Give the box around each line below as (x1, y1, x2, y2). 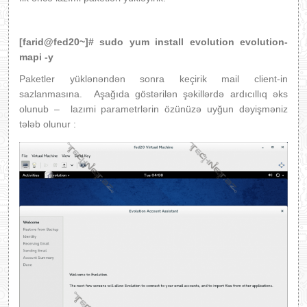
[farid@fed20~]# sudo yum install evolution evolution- (19, 36, 288, 47)
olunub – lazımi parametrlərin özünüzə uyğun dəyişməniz (19, 103, 288, 114)
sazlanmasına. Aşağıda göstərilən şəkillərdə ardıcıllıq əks (19, 88, 288, 99)
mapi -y (19, 51, 53, 62)
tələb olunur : (19, 119, 76, 130)
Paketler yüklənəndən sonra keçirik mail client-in (19, 73, 288, 84)
